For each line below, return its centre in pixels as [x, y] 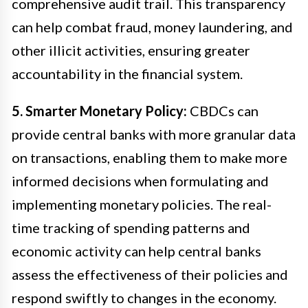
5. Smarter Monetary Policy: [99, 111]
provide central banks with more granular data [154, 134]
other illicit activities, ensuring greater [131, 51]
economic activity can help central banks [136, 251]
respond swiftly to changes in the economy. [144, 298]
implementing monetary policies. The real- [142, 205]
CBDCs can [223, 111]
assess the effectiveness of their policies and [150, 275]
